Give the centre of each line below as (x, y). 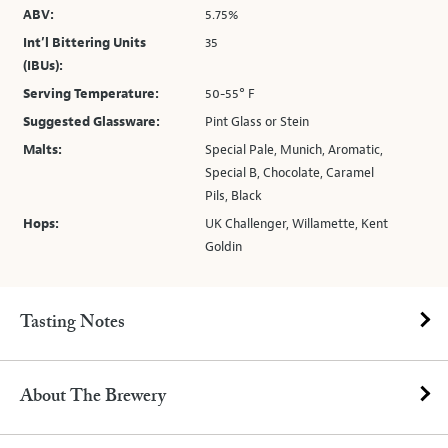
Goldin (224, 247)
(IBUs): (43, 66)
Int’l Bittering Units (84, 43)
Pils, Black (234, 196)
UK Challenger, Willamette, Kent (297, 224)
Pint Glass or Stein (257, 122)
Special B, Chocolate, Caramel (290, 173)
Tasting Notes (72, 323)
